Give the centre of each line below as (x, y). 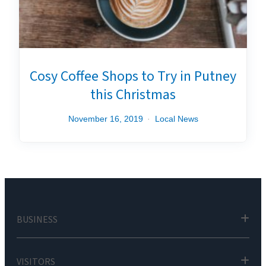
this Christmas (133, 95)
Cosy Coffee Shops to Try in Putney (133, 76)
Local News (176, 119)
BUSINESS (37, 220)
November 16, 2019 (105, 119)
